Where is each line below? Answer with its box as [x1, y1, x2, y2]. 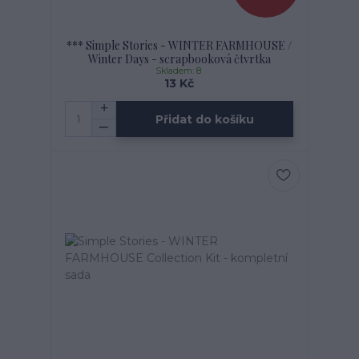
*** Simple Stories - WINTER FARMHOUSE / [67, 38, 292, 54]
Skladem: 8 [155, 66, 204, 77]
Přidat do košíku [155, 111, 255, 127]
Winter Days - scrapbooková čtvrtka [87, 51, 271, 67]
